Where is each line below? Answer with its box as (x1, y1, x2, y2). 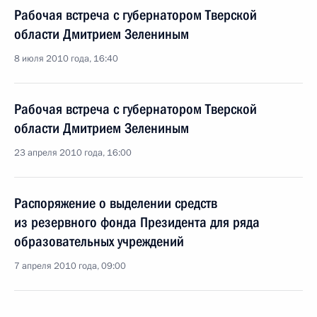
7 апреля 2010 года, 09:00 (14, 260, 126, 272)
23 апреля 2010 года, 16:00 (14, 146, 132, 159)
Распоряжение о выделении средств (14, 195, 217, 212)
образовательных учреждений (14, 233, 184, 250)
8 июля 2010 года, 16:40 (14, 52, 118, 65)
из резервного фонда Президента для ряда (14, 214, 260, 231)
